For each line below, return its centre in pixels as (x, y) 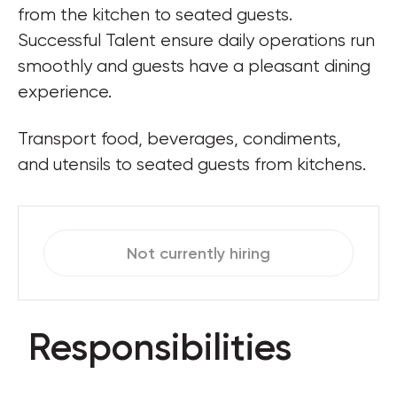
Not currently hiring (198, 253)
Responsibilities (160, 347)
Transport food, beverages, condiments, (182, 139)
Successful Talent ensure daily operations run (198, 40)
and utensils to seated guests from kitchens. (192, 164)
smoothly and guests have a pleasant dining (196, 66)
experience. (65, 92)
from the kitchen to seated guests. (157, 15)
